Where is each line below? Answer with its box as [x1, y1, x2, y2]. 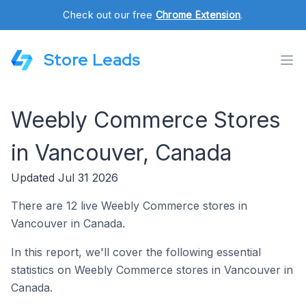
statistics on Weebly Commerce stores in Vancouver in [11, 263, 293, 277]
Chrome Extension [155, 9, 241, 20]
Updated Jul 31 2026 [11, 171, 118, 184]
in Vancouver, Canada [11, 139, 232, 166]
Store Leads [44, 49, 140, 70]
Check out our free [63, 9, 156, 20]
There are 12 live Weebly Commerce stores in [11, 199, 247, 212]
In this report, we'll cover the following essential [11, 245, 261, 259]
